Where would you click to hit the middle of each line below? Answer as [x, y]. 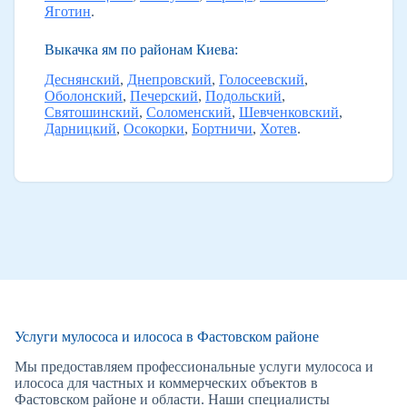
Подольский [243, 96]
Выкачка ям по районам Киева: [141, 50]
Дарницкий [80, 129]
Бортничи [222, 129]
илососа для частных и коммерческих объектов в [166, 383]
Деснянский [82, 80]
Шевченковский [289, 113]
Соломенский [189, 113]
